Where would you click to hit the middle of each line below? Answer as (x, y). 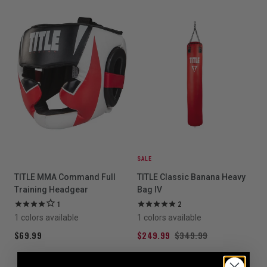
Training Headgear (51, 190)
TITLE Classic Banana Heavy (191, 177)
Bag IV (150, 190)
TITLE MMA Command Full (65, 177)
